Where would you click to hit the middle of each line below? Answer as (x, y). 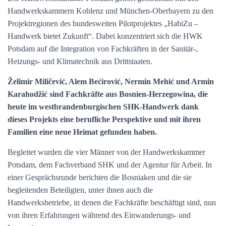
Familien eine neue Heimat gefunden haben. (82, 132)
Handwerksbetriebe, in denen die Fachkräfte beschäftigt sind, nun (112, 203)
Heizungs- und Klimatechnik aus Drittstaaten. (80, 61)
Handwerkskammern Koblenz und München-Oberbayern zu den (110, 11)
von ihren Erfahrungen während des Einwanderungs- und (99, 215)
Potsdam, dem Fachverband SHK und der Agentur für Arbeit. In (110, 165)
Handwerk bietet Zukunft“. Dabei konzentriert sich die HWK (105, 36)
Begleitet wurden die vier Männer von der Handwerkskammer (106, 152)
